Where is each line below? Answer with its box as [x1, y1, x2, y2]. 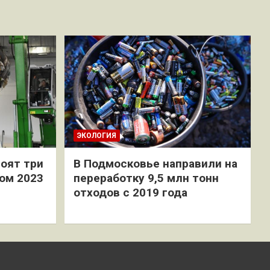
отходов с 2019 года [73, 185, 187, 199]
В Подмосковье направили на [73, 156, 237, 171]
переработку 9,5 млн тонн [73, 171, 219, 185]
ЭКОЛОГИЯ [77, 131, 116, 140]
